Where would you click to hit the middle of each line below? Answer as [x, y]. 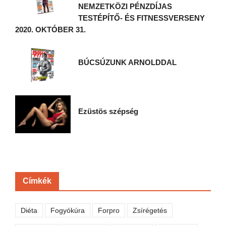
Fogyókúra [68, 210]
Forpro [109, 210]
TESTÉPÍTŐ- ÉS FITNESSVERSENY [144, 18]
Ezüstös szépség [108, 111]
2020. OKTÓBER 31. [50, 29]
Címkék [37, 181]
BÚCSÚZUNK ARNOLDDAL [127, 62]
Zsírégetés [150, 210]
